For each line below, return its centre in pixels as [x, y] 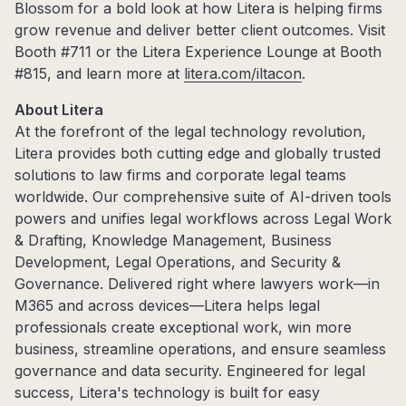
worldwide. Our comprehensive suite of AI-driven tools [203, 197]
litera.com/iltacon [243, 74]
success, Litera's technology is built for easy [167, 393]
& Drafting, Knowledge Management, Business [173, 241]
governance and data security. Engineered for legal [190, 371]
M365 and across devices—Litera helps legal [167, 306]
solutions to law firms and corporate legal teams [180, 175]
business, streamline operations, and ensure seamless [200, 349]
